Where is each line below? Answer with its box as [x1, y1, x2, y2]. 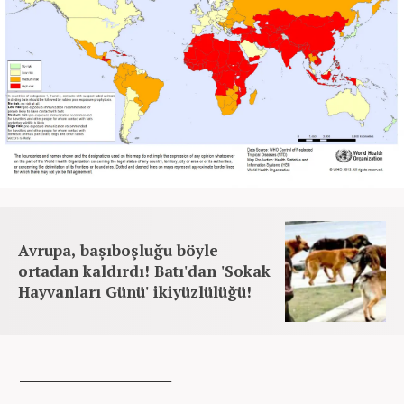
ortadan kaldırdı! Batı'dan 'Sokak [18, 260, 271, 281]
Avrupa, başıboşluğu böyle [18, 239, 218, 261]
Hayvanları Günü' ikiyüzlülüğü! [18, 280, 252, 302]
